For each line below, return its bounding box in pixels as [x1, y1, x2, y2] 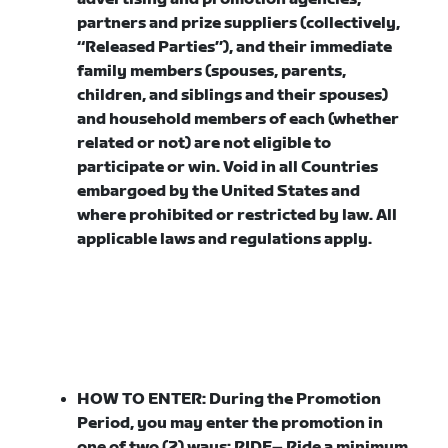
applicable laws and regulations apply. [77, 230, 373, 249]
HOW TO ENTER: [77, 390, 210, 409]
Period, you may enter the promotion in [77, 414, 384, 433]
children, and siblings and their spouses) [77, 86, 389, 105]
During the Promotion [209, 390, 382, 409]
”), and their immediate [215, 38, 393, 57]
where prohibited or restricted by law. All [77, 206, 398, 225]
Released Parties [85, 38, 216, 57]
